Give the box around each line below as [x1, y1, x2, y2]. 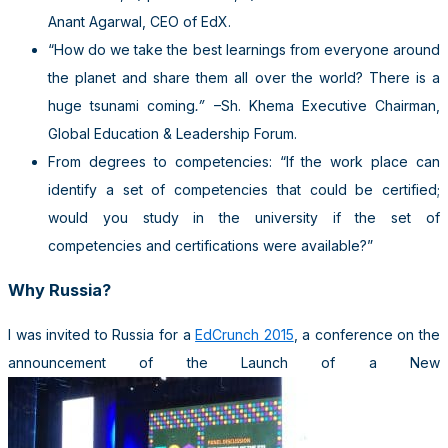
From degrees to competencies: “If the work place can [48, 152, 440, 170]
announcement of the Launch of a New [8, 353, 440, 371]
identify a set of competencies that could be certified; [48, 180, 440, 198]
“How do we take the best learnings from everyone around [48, 40, 440, 58]
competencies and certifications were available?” [48, 236, 373, 254]
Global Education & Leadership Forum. [48, 124, 297, 142]
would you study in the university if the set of [48, 208, 440, 226]
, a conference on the [293, 325, 441, 343]
